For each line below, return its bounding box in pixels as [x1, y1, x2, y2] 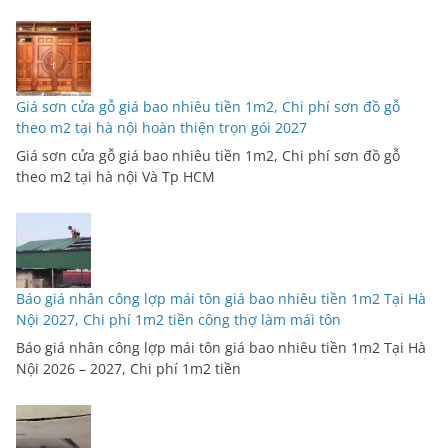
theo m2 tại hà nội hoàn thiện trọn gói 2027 [16, 117, 307, 137]
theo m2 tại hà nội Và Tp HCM [16, 166, 215, 186]
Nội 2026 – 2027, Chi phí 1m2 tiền [16, 358, 241, 378]
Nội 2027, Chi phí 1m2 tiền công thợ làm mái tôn [16, 309, 341, 329]
